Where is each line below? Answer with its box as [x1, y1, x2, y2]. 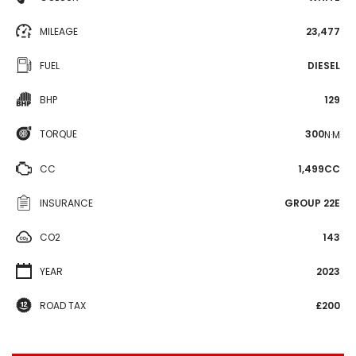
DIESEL [308, 59, 340, 72]
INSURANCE [40, 195, 93, 210]
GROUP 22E [284, 195, 340, 210]
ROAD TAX [40, 298, 86, 312]
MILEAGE [40, 25, 78, 38]
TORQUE [40, 127, 77, 141]
